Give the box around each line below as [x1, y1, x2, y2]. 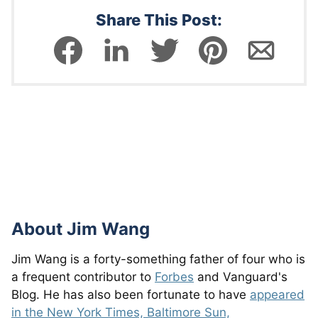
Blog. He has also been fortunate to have [11, 287, 250, 302]
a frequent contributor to [11, 269, 155, 284]
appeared [250, 287, 305, 302]
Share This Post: [96, 10, 222, 29]
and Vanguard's [194, 269, 287, 284]
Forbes [155, 269, 194, 284]
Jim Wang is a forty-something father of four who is [11, 251, 305, 266]
